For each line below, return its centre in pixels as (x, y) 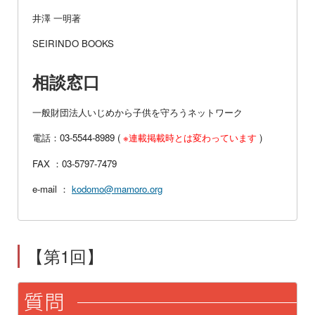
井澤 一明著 (57, 18)
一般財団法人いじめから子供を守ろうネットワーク (137, 112)
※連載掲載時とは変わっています (190, 138)
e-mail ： (52, 188)
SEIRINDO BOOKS (73, 44)
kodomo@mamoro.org (117, 188)
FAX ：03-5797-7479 (75, 163)
